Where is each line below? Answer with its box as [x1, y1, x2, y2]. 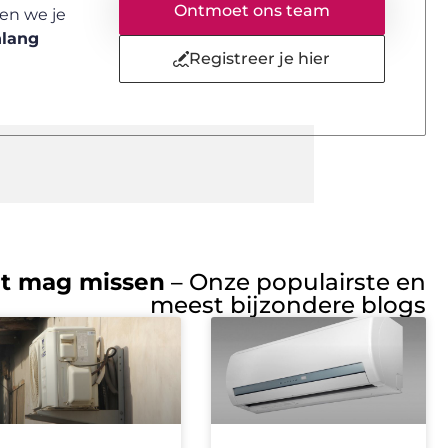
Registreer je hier [189, 49, 331, 69]
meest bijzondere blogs [150, 290, 426, 319]
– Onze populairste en [165, 267, 426, 296]
